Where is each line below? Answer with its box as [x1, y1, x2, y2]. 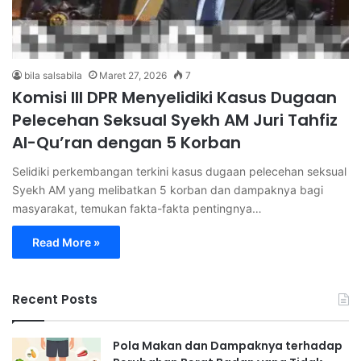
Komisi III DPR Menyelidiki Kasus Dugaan [12, 85, 337, 109]
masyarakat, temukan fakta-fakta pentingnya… [12, 201, 262, 215]
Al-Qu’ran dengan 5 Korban [12, 131, 241, 154]
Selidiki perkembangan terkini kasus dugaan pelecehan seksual [12, 164, 346, 178]
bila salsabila [24, 68, 82, 81]
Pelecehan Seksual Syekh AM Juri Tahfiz [12, 108, 338, 131]
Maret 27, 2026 [99, 68, 167, 81]
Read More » [32, 234, 100, 249]
